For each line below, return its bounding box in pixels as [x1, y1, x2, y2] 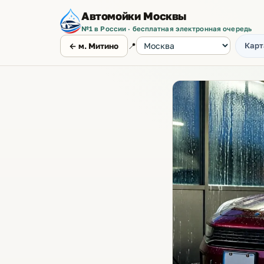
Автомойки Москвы [81, 9, 187, 22]
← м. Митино [69, 41, 119, 51]
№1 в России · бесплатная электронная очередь [81, 24, 252, 33]
